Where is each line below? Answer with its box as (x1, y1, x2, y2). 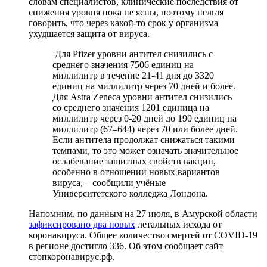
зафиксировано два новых (29, 219, 135, 229)
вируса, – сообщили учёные (52, 177, 166, 188)
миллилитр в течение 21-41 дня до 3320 (52, 70, 214, 80)
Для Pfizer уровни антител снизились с (52, 48, 213, 59)
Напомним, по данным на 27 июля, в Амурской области (29, 208, 257, 219)
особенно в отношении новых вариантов (52, 166, 220, 177)
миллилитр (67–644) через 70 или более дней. (52, 123, 238, 134)
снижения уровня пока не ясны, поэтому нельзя (29, 7, 223, 17)
